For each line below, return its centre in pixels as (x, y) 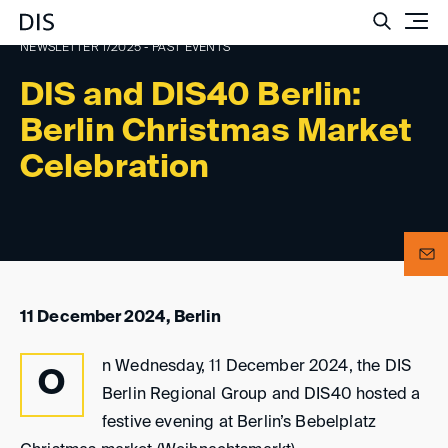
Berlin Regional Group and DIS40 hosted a (261, 394)
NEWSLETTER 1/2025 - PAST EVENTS (125, 48)
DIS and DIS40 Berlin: (191, 96)
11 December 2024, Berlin (121, 318)
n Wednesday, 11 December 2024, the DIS (257, 366)
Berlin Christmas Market (216, 132)
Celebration (115, 168)
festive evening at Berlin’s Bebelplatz (239, 422)
